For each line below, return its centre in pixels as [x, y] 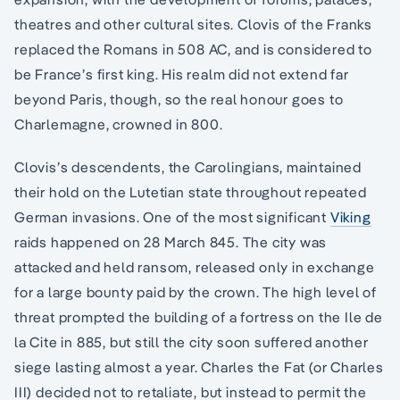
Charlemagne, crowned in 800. [119, 124]
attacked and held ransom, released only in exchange [195, 267]
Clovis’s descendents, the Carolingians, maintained [188, 167]
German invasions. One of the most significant [172, 217]
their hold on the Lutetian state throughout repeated [191, 192]
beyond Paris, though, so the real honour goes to [179, 99]
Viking [350, 217]
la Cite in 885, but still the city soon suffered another [192, 342]
